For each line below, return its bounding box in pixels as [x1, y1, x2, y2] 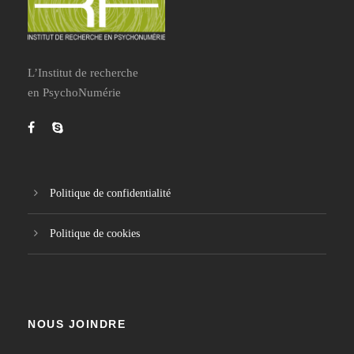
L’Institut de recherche [28, 66, 138, 79]
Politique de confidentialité [50, 186, 171, 199]
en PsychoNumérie [28, 85, 121, 99]
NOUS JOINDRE [28, 317, 126, 330]
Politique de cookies [50, 227, 140, 239]
